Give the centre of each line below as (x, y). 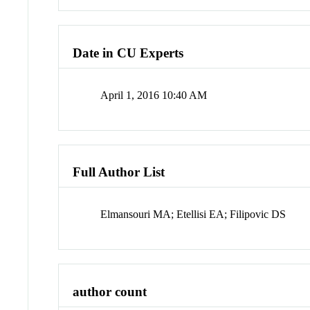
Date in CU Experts (128, 53)
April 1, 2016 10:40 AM (154, 95)
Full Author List (119, 172)
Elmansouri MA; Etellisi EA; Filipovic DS (193, 215)
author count (110, 291)
